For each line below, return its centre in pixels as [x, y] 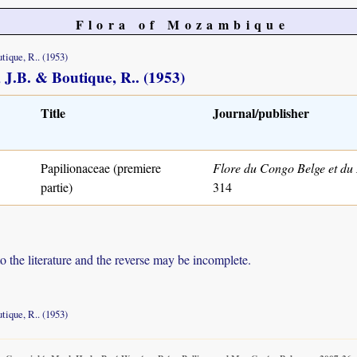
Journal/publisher [261, 112]
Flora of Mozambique [182, 24]
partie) [57, 186]
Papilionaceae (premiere [101, 167]
